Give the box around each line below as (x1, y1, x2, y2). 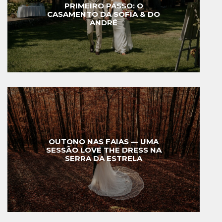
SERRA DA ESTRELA (65, 153, 142, 163)
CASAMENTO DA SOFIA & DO (47, 9, 160, 19)
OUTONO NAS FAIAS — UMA (49, 136, 159, 146)
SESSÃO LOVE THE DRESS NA (46, 145, 162, 155)
